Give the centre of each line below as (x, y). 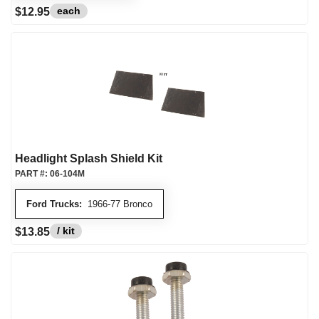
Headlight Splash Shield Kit (89, 158)
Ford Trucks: (54, 204)
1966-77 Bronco (117, 204)
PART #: (32, 174)
